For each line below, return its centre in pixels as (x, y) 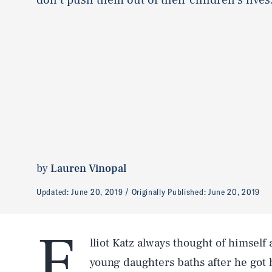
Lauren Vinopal (88, 168)
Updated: (54, 192)
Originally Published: (170, 192)
